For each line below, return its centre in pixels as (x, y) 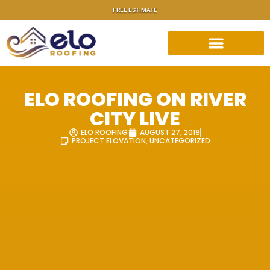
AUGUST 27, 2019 (170, 133)
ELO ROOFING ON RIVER (135, 99)
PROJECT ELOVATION (108, 141)
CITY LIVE (135, 119)
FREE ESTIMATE (135, 10)
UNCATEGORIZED (180, 141)
